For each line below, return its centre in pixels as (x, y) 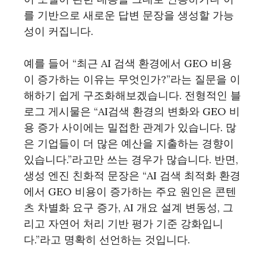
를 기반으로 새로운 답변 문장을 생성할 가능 (129, 15)
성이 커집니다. (58, 31)
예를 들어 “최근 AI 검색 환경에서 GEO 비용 (128, 63)
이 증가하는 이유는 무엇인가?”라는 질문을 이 (132, 79)
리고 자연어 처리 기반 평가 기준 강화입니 (123, 224)
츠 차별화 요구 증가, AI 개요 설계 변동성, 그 (129, 208)
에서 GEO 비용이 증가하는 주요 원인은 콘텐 (130, 191)
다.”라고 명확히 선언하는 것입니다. (107, 240)
